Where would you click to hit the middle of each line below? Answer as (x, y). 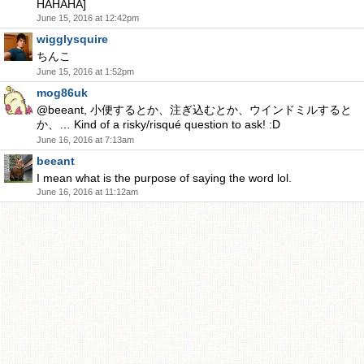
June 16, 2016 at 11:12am (87, 192)
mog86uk (62, 93)
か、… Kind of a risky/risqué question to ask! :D (158, 124)
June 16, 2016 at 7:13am (85, 140)
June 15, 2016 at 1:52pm (85, 71)
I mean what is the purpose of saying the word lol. (164, 178)
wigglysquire (72, 39)
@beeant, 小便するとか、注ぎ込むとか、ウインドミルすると (194, 110)
